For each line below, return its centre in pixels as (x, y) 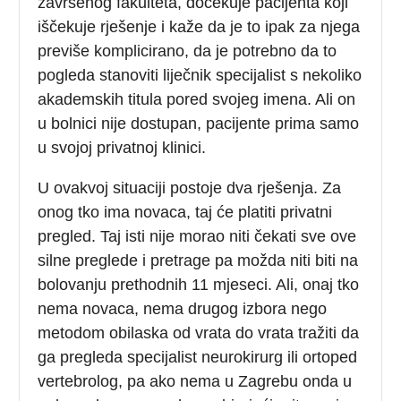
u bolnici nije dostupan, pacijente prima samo (199, 123)
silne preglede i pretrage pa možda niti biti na (198, 260)
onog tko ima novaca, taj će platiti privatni (185, 212)
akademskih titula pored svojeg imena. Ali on (197, 99)
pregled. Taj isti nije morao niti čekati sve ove (197, 236)
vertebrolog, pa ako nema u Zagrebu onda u (195, 381)
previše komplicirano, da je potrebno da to (188, 51)
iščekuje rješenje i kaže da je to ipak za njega (199, 26)
